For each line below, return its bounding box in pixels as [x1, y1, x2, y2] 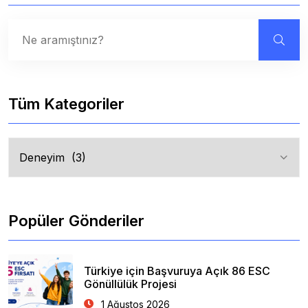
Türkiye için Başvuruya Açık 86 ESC [84, 264, 270, 278]
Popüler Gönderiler [8, 212, 144, 230]
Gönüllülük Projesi [84, 277, 177, 291]
